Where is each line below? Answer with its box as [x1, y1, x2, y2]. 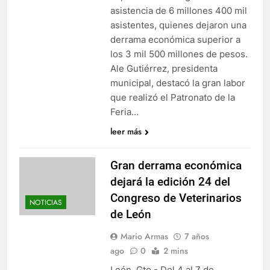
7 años [184, 230, 209, 242]
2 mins [163, 244, 188, 257]
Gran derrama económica [110, 158, 242, 172]
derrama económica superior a [110, 33, 240, 45]
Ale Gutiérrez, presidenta [110, 62, 218, 74]
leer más [110, 125, 142, 137]
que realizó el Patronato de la [110, 91, 235, 103]
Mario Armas [120, 230, 168, 242]
